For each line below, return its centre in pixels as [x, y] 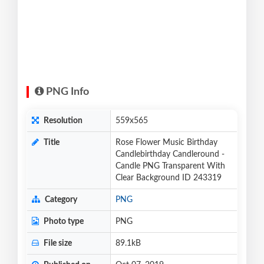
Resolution [62, 121]
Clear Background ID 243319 [169, 178]
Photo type [63, 222]
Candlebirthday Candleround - [170, 155]
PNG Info [66, 92]
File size [57, 244]
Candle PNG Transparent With [170, 166]
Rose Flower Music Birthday [166, 143]
